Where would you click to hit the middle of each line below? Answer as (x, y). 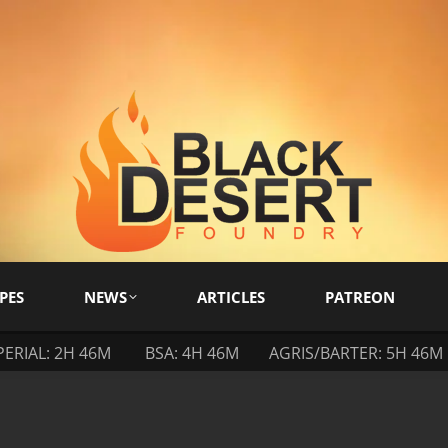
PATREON (360, 296)
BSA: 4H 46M (192, 352)
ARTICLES (231, 296)
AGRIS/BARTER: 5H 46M (356, 352)
